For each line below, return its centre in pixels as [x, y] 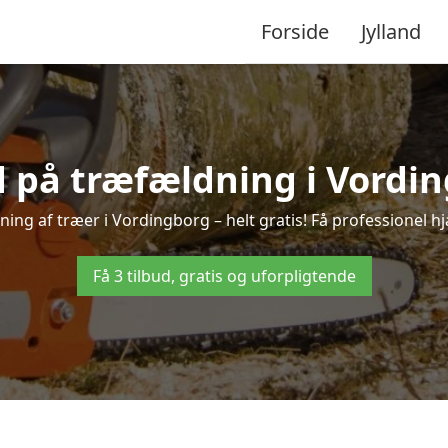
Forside [295, 31]
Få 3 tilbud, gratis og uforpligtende [224, 276]
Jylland [391, 31]
